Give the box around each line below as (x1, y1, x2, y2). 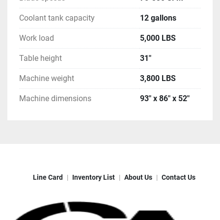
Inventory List (72, 173, 115, 182)
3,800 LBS (140, 74, 176, 83)
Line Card (32, 173, 63, 182)
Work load (19, 33, 54, 43)
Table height (19, 54, 62, 63)
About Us (124, 173, 152, 182)
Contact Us (161, 173, 195, 182)
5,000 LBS (140, 33, 176, 43)
